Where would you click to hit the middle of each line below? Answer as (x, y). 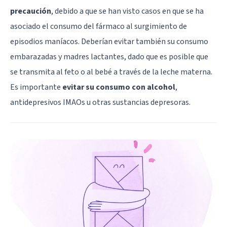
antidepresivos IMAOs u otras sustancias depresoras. (100, 102)
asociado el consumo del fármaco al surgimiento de (99, 26)
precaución (31, 11)
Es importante (36, 87)
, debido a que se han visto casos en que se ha (127, 11)
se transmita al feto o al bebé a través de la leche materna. (111, 72)
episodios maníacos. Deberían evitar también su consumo (109, 41)
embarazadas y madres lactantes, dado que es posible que (109, 56)
